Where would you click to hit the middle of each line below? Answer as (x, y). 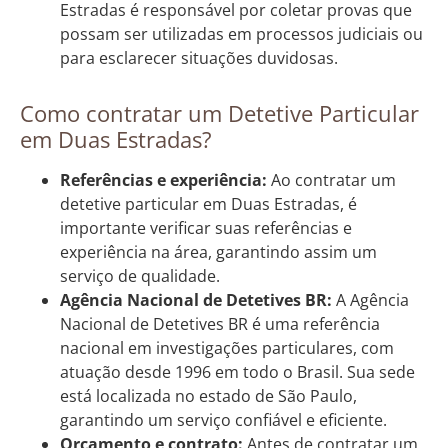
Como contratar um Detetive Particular (219, 112)
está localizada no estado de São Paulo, (208, 395)
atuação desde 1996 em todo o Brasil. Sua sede (237, 371)
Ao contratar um (331, 179)
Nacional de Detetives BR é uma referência (220, 323)
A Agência (370, 299)
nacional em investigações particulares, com (227, 347)
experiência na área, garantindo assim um (218, 251)
